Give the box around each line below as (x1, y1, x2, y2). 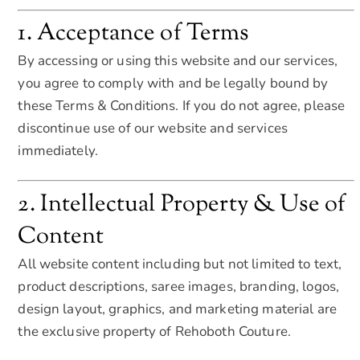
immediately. (18, 141, 98, 161)
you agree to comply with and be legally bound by (18, 74, 329, 93)
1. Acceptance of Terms (18, 17, 249, 51)
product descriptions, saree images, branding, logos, (18, 276, 340, 296)
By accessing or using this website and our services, (18, 51, 338, 71)
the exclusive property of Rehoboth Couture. (18, 321, 291, 341)
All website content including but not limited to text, (18, 254, 342, 273)
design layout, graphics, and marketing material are (18, 299, 337, 318)
